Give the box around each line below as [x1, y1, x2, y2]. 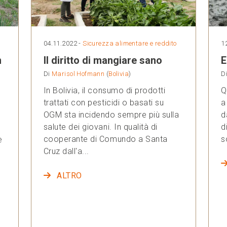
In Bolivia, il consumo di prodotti [43, 85, 166, 95]
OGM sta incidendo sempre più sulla [43, 109, 179, 120]
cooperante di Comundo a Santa [43, 134, 168, 144]
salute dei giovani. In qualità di [43, 122, 158, 132]
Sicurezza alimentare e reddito [83, 39, 177, 47]
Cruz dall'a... [43, 146, 89, 156]
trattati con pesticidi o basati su [43, 97, 164, 107]
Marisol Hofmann [52, 69, 105, 78]
